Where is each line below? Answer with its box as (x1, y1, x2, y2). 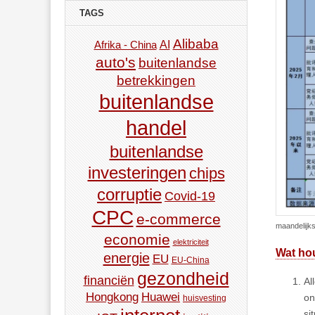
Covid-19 (165, 189, 215, 204)
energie (103, 250, 150, 266)
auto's (96, 54, 136, 71)
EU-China (171, 255, 210, 266)
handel (126, 117, 186, 140)
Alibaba (172, 36, 219, 52)
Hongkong (86, 290, 139, 304)
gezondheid (136, 269, 229, 289)
